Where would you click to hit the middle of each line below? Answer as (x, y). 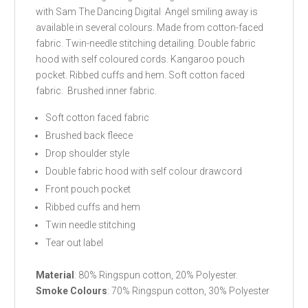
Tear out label (75, 242)
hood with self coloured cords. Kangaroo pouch (141, 59)
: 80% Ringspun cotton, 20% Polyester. (156, 275)
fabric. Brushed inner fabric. (97, 90)
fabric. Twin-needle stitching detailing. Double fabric (146, 43)
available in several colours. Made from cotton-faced (150, 27)
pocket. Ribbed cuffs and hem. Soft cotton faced (141, 75)
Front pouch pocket (88, 189)
